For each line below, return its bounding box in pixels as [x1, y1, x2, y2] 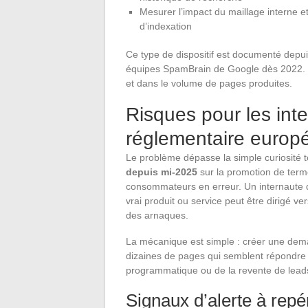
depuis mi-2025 [126, 166, 197, 177]
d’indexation [140, 20, 192, 32]
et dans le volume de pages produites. [126, 77, 292, 89]
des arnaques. [126, 209, 188, 221]
